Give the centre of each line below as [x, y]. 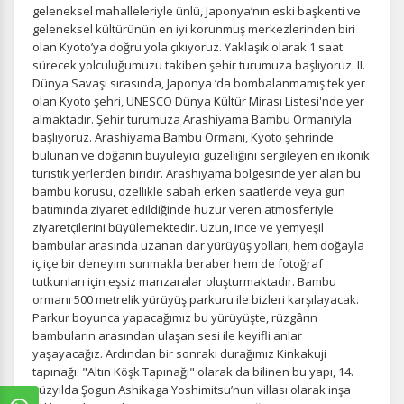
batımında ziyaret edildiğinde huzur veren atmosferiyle [183, 209]
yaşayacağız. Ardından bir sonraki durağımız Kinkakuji [179, 353]
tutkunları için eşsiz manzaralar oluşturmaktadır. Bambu [184, 281]
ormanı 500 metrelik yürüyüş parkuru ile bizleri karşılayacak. [196, 299]
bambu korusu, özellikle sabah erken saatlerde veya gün [189, 191]
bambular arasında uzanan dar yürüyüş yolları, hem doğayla [198, 245]
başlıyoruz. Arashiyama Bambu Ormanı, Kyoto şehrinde [183, 137]
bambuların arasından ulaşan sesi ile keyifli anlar [167, 335]
